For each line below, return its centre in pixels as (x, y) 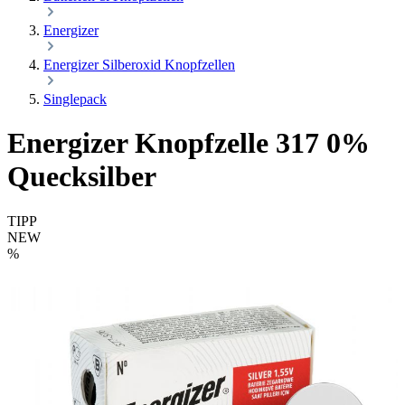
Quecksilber (82, 177)
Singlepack (75, 99)
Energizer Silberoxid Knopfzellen (139, 64)
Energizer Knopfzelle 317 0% (188, 143)
